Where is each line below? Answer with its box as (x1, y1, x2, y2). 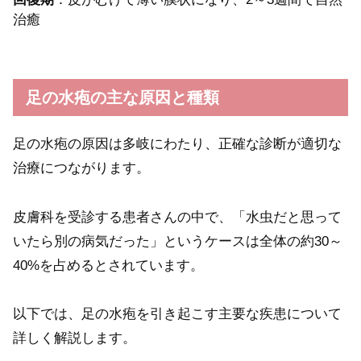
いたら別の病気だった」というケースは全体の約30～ (13, 233, 342, 249)
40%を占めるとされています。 (13, 257, 204, 273)
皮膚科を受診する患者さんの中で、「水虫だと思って (13, 209, 342, 225)
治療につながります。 (13, 160, 150, 176)
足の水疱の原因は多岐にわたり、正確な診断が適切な (13, 136, 342, 152)
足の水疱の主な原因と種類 (26, 88, 219, 106)
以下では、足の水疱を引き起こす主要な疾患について (13, 306, 342, 322)
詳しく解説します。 (13, 330, 136, 346)
